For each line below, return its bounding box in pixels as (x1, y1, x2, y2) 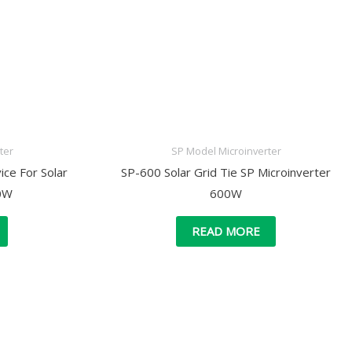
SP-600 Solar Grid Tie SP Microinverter (121, 164, 331, 181)
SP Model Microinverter (170, 144, 281, 158)
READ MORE (192, 223, 260, 240)
